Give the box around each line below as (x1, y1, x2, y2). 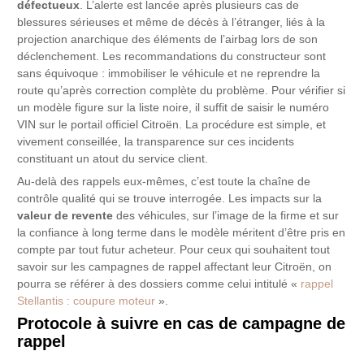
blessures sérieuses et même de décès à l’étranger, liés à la (17, 15, 326, 28)
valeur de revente (17, 209, 114, 222)
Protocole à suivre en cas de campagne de (17, 314, 346, 333)
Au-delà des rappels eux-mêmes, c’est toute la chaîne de (17, 175, 311, 188)
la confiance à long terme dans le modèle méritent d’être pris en (17, 226, 346, 239)
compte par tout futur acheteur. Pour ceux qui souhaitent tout (17, 243, 331, 256)
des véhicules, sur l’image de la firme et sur (113, 209, 340, 222)
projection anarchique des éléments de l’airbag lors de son (17, 32, 318, 45)
